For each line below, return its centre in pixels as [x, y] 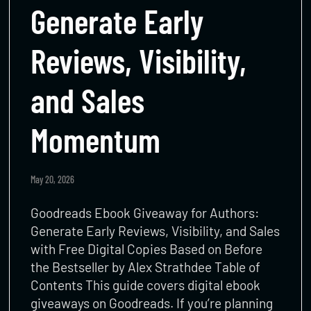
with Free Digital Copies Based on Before [147, 249]
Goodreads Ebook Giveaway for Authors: [145, 212]
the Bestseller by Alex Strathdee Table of [146, 267]
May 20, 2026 [53, 179]
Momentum [96, 139]
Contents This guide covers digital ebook [146, 285]
